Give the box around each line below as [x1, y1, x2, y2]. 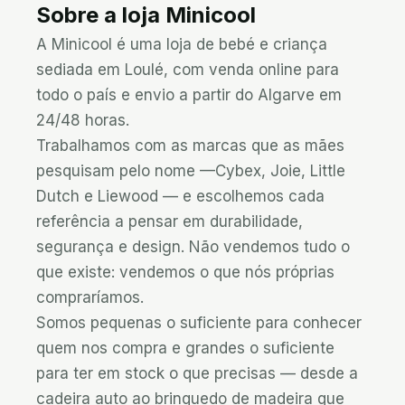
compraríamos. [36, 288, 144, 306]
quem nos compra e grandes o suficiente [36, 339, 334, 357]
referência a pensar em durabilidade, [36, 212, 303, 231]
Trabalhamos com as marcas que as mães [36, 137, 344, 155]
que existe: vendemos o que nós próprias [36, 263, 334, 281]
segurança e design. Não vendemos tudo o [36, 238, 350, 256]
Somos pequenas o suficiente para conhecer [36, 314, 362, 332]
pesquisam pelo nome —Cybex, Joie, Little [36, 162, 345, 180]
